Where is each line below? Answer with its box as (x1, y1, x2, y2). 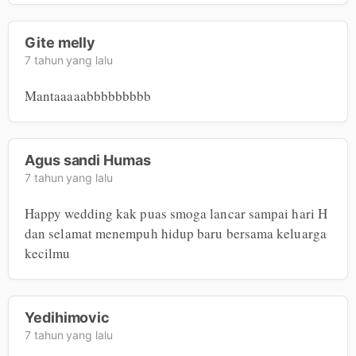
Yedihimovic (25, 308, 110, 326)
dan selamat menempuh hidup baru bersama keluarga (25, 223, 327, 242)
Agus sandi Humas (25, 151, 151, 168)
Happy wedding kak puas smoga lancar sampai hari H (25, 203, 327, 222)
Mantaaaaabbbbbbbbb (25, 86, 152, 105)
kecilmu (25, 243, 71, 262)
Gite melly (25, 33, 96, 51)
